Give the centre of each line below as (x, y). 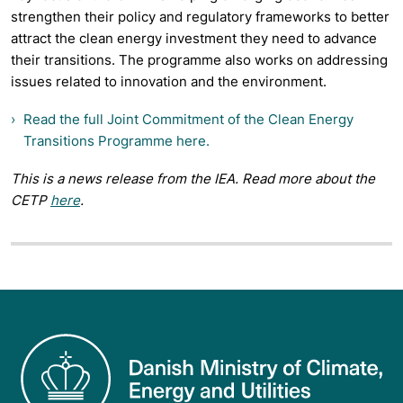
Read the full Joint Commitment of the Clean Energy (188, 119)
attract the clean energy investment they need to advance (194, 38)
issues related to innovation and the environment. (169, 81)
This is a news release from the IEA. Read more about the (193, 178)
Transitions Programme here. (116, 140)
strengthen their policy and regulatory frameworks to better (200, 16)
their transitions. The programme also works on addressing (199, 59)
